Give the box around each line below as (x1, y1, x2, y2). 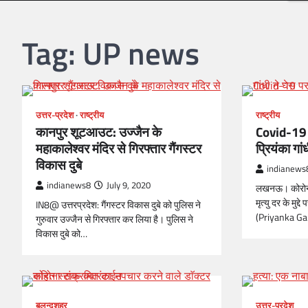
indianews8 (47, 179, 91, 192)
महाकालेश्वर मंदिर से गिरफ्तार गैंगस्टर (36, 138, 201, 158)
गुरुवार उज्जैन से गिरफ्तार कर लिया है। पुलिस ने (36, 212, 193, 227)
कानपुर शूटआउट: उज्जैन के (36, 122, 162, 142)
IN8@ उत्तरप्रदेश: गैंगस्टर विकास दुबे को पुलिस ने (36, 197, 201, 212)
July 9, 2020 (107, 179, 151, 192)
